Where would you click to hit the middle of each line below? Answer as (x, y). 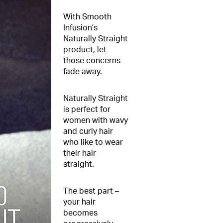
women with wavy (96, 120)
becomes (80, 213)
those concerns (92, 61)
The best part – (91, 191)
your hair (79, 202)
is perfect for (87, 110)
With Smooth (87, 17)
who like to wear (93, 142)
